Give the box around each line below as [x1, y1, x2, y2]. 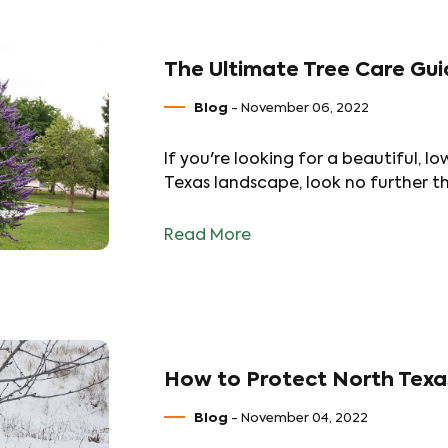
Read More [164, 228, 251, 244]
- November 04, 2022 [228, 412, 368, 425]
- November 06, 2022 [228, 102, 369, 115]
